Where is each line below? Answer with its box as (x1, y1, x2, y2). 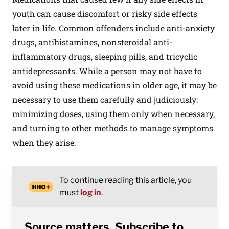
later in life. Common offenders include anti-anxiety (12, 22, 215, 33)
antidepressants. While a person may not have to (12, 65, 202, 76)
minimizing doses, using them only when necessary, (12, 108, 215, 119)
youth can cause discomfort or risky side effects (12, 8, 197, 19)
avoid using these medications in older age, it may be (12, 80, 217, 90)
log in (80, 188, 101, 197)
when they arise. (12, 137, 76, 148)
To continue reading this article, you (59, 175, 192, 185)
